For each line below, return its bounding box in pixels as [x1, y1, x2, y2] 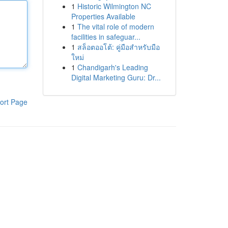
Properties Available [71, 11, 135, 21]
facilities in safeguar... [71, 32, 140, 42]
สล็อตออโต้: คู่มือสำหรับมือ [77, 42, 160, 52]
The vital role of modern [77, 21, 154, 32]
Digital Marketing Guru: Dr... [71, 72, 161, 82]
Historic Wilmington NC [77, 1, 151, 11]
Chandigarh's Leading [77, 62, 148, 72]
